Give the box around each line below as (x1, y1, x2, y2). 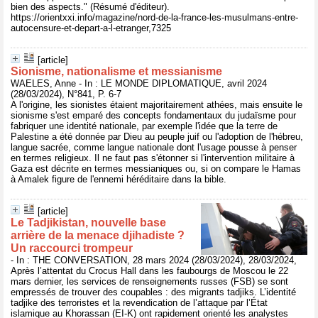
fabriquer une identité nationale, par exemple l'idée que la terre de (11, 121, 278, 131)
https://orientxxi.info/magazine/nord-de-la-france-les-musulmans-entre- (11, 12, 298, 23)
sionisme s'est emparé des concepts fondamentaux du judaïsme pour (11, 110, 296, 121)
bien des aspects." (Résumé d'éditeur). (11, 1, 170, 12)
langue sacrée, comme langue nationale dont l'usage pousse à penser (11, 142, 297, 153)
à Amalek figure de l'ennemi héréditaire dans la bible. (11, 174, 226, 185)
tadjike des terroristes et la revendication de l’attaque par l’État (11, 297, 268, 308)
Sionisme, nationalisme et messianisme (11, 65, 222, 77)
